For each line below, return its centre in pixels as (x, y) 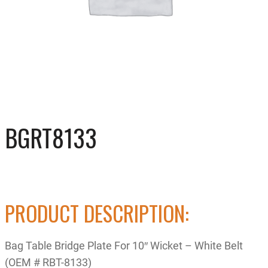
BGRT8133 (51, 138)
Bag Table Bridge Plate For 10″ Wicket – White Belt (124, 245)
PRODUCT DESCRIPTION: (97, 213)
